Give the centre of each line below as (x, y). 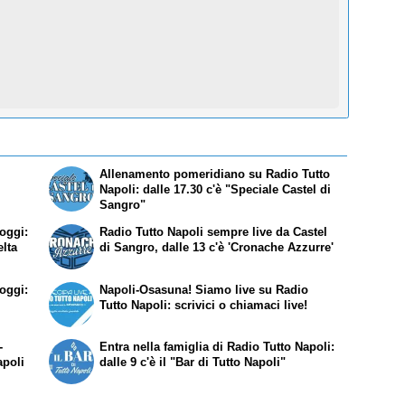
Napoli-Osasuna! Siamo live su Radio (204, 290)
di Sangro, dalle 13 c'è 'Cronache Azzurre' (217, 248)
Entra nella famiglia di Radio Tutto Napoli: (217, 346)
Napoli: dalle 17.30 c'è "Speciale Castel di (216, 190)
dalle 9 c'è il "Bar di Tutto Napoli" (193, 362)
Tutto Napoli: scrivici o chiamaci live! (204, 306)
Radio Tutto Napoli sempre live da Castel (214, 232)
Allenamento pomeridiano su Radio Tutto (215, 174)
